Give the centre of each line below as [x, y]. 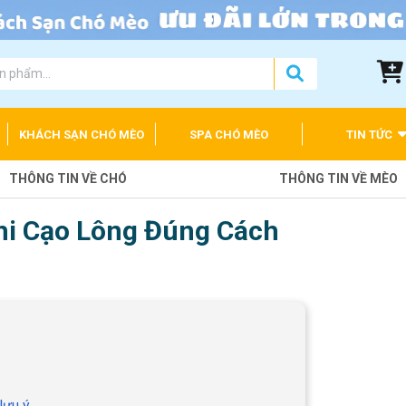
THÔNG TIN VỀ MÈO [338, 179]
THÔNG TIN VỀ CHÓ [68, 179]
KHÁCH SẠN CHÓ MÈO [82, 134]
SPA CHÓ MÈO [229, 134]
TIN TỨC [370, 134]
